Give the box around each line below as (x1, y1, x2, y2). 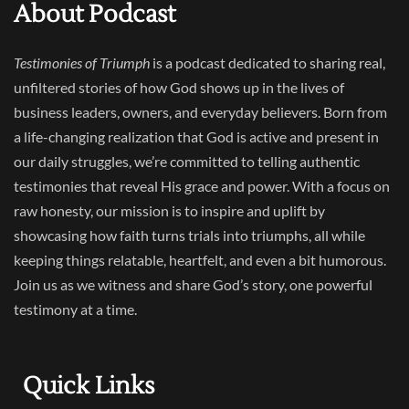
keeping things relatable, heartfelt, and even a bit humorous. (14, 251, 386, 269)
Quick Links (23, 370, 154, 402)
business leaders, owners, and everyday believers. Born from (14, 103, 387, 121)
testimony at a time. (14, 300, 137, 319)
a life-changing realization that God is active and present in (14, 128, 379, 146)
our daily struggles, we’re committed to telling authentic (14, 152, 360, 171)
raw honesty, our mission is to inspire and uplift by (14, 202, 325, 220)
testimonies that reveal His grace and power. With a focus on (14, 177, 390, 195)
